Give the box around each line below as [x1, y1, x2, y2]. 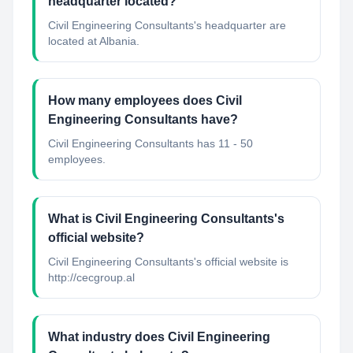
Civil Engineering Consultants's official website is [48, 255, 288, 268]
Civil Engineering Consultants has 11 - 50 [48, 137, 253, 150]
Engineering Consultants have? [48, 113, 238, 126]
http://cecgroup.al [48, 271, 135, 284]
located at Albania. [48, 35, 139, 47]
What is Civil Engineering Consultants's [48, 212, 284, 225]
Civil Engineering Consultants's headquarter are [48, 19, 286, 32]
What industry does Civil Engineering [48, 330, 270, 344]
